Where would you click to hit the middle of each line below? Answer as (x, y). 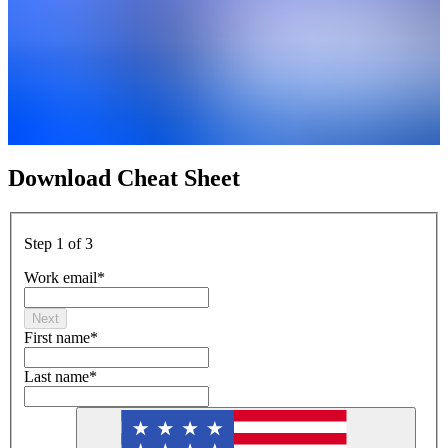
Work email (60, 278)
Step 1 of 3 (58, 244)
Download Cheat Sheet (124, 177)
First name (57, 338)
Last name (56, 377)
